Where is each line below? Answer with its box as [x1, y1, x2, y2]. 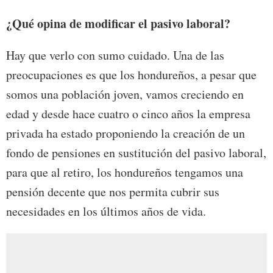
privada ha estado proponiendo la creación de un [6, 125, 245, 142]
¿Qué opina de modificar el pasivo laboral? [6, 15, 230, 33]
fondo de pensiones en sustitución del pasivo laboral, [6, 144, 266, 161]
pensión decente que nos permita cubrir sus [6, 183, 219, 200]
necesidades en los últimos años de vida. [6, 203, 206, 220]
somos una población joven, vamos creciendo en [6, 86, 244, 103]
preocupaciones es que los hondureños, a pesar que [6, 66, 257, 83]
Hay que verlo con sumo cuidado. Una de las [6, 47, 224, 64]
